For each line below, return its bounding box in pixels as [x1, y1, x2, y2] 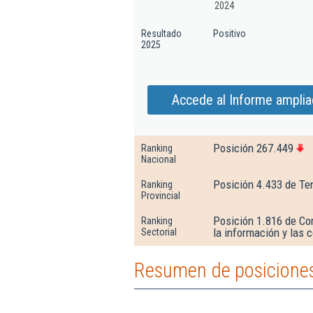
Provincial [141, 190, 180, 201]
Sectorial [141, 226, 177, 238]
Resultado [141, 28, 182, 39]
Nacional [141, 154, 176, 165]
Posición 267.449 [213, 141, 293, 155]
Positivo [213, 28, 246, 39]
